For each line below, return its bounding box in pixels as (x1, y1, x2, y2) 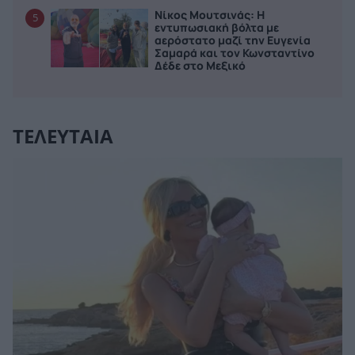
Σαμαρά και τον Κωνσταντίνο (155, 44, 315, 60)
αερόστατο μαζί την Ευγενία (155, 32, 311, 48)
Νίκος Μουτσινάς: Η (155, 6, 265, 22)
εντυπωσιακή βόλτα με (155, 19, 280, 35)
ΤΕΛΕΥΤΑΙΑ (13, 125, 113, 148)
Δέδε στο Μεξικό (155, 57, 246, 73)
